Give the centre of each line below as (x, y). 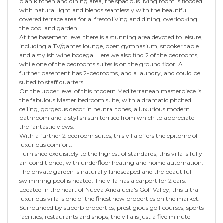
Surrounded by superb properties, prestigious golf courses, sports (111, 207)
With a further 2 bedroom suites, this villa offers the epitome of (109, 135)
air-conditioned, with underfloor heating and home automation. (111, 162)
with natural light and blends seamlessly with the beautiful (104, 10)
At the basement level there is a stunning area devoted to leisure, (111, 37)
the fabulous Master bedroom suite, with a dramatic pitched (105, 100)
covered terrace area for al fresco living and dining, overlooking (108, 19)
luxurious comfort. (46, 144)
